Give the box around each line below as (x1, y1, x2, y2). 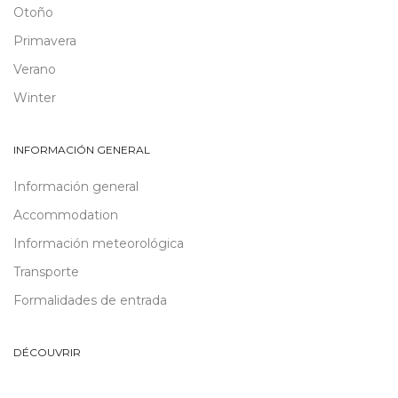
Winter (13, 90, 56, 107)
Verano (13, 61, 56, 78)
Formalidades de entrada (13, 292, 167, 309)
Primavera (13, 33, 76, 50)
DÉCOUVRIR (13, 346, 81, 360)
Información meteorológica (13, 235, 184, 252)
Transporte (13, 264, 79, 281)
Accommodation (13, 207, 118, 224)
